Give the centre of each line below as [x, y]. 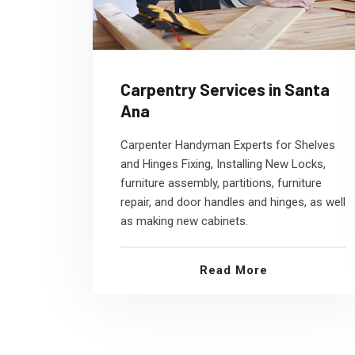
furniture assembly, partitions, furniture [221, 183]
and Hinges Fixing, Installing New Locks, [223, 164]
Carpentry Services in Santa [225, 89]
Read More [233, 270]
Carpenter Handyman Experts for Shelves [228, 145]
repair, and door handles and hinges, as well [233, 202]
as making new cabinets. [184, 221]
